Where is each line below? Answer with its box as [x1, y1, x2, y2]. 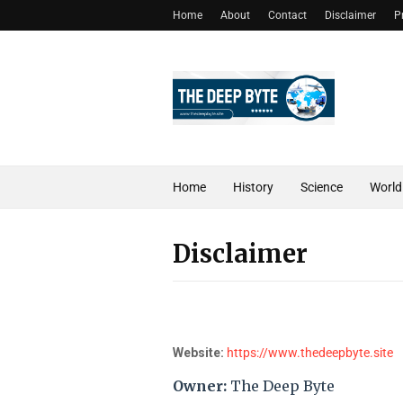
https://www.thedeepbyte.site [227, 345, 393, 360]
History [233, 180, 273, 194]
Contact [268, 9, 307, 22]
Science [300, 180, 343, 194]
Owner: [173, 377, 227, 395]
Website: [173, 345, 224, 360]
